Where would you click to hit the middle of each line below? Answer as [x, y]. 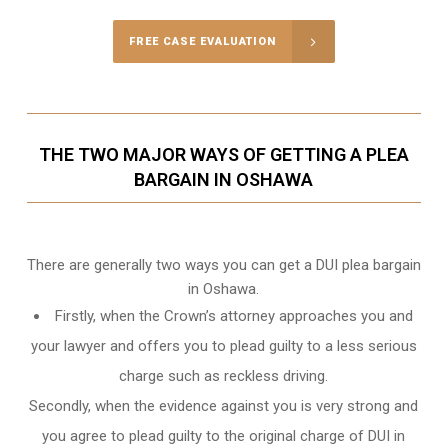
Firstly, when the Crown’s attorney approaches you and [234, 316]
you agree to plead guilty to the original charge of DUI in [224, 436]
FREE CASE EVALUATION [202, 42]
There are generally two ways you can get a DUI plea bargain [223, 265]
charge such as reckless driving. [224, 376]
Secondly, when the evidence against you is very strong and [224, 406]
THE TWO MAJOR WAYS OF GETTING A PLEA [223, 155]
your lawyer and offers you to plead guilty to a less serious [223, 346]
